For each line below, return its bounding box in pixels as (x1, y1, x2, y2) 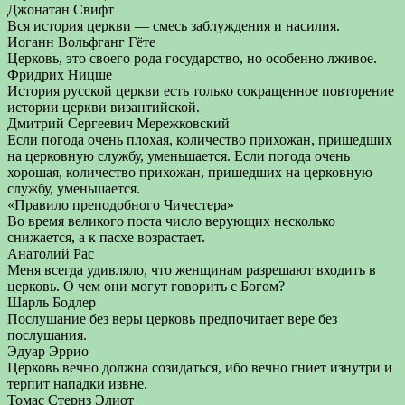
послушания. (7, 327, 87, 343)
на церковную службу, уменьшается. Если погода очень (7, 148, 350, 164)
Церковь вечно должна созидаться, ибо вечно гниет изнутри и (7, 360, 392, 375)
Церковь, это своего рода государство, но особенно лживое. (7, 51, 377, 66)
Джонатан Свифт (7, 2, 114, 17)
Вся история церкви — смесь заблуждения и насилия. (7, 18, 340, 33)
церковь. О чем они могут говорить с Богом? (7, 278, 285, 294)
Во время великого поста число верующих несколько (7, 213, 335, 229)
